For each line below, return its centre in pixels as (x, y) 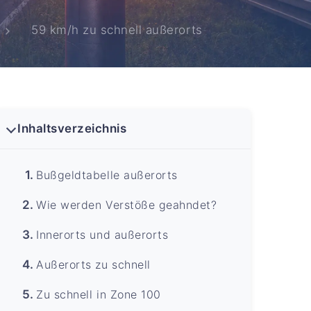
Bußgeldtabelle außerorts (107, 175)
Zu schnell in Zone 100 (99, 294)
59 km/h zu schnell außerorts (117, 30)
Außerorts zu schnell (93, 264)
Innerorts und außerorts (102, 234)
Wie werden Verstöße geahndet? (127, 204)
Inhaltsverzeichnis (72, 128)
